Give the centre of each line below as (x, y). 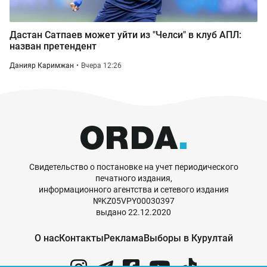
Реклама (123, 238)
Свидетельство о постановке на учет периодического (133, 167)
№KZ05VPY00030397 (133, 201)
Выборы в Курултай (188, 238)
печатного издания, (133, 178)
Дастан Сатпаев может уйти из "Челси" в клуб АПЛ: (125, 35)
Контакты (81, 238)
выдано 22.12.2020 (133, 212)
